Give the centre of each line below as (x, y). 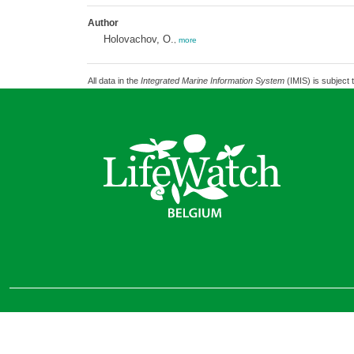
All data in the (114, 81)
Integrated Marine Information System (212, 81)
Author (103, 23)
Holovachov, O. (138, 39)
